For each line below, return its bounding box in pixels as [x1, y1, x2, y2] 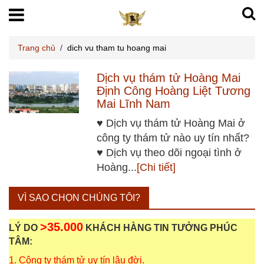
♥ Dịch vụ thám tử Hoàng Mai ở [97, 117, 246, 129]
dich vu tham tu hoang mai [67, 42, 166, 52]
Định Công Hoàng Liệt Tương [97, 84, 251, 97]
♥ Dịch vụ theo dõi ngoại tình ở [97, 146, 242, 159]
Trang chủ [18, 42, 55, 52]
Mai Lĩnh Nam [97, 97, 171, 110]
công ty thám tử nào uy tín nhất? [97, 131, 250, 144]
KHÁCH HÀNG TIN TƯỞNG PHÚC [83, 222, 237, 233]
